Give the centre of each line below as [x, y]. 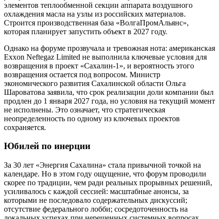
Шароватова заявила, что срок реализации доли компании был [109, 92]
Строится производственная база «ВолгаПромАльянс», [96, 22]
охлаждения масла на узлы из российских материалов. [95, 14]
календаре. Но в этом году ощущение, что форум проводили [105, 174]
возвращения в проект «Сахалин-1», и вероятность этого [99, 66]
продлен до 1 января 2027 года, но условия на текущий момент [109, 101]
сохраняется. [25, 127]
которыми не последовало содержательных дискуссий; [96, 200]
